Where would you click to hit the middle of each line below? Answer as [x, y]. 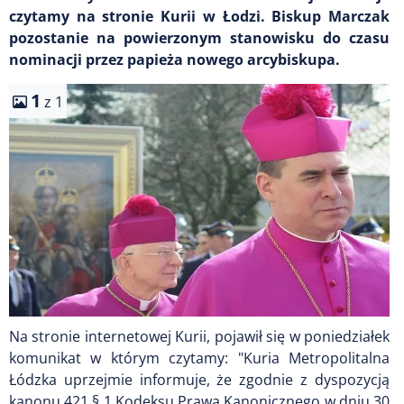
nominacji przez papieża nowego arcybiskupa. [174, 59]
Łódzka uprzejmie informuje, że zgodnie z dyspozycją [199, 379]
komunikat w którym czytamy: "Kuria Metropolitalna [199, 358]
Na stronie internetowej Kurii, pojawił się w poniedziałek [199, 336]
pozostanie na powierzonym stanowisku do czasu [199, 37]
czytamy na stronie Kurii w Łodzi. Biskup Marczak [199, 16]
